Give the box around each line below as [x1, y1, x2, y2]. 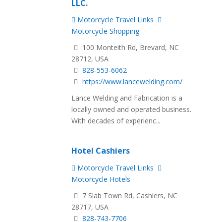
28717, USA [71, 202, 109, 212]
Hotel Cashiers [71, 145, 130, 157]
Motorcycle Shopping [71, 26, 140, 36]
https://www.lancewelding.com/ [82, 76, 183, 86]
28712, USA [71, 54, 109, 63]
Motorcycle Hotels [71, 174, 131, 184]
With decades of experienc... [71, 115, 161, 125]
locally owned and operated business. [71, 104, 192, 114]
